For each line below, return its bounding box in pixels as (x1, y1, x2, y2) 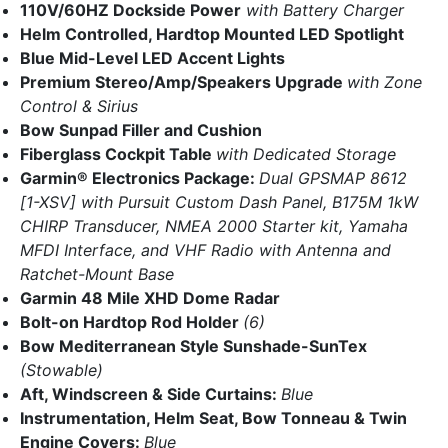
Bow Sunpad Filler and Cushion (20, 120, 262, 141)
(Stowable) (20, 360, 103, 381)
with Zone (347, 72, 422, 93)
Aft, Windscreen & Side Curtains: (20, 384, 281, 405)
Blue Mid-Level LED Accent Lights (20, 48, 285, 69)
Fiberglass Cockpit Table (20, 144, 216, 165)
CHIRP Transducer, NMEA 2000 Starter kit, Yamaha (20, 216, 408, 237)
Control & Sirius (20, 96, 138, 117)
